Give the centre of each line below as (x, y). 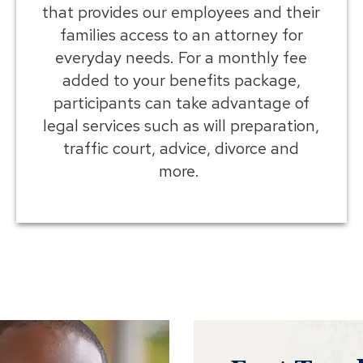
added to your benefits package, (181, 80)
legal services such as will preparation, (181, 125)
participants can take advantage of (181, 102)
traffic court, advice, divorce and (181, 148)
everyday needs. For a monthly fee (181, 57)
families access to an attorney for (181, 34)
